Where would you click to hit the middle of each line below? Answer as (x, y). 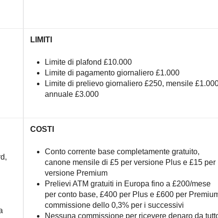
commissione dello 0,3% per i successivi (114, 205)
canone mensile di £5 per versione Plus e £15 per (130, 162)
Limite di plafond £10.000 (88, 62)
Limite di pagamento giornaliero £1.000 (112, 73)
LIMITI (41, 40)
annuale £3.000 (72, 94)
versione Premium (76, 173)
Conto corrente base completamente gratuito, (122, 152)
